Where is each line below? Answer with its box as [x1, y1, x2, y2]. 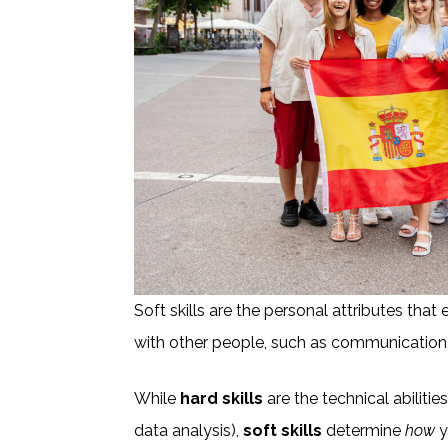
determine [322, 420, 406, 440]
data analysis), [134, 420, 244, 440]
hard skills [180, 388, 264, 408]
